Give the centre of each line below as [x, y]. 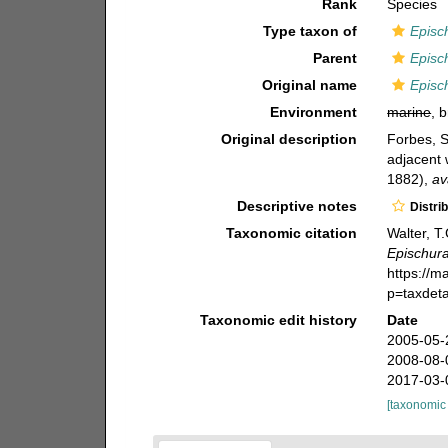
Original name [310, 85]
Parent [335, 58]
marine [409, 112]
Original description [289, 139]
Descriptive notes [297, 206]
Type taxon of [310, 31]
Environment [314, 112]
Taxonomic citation [292, 233]
